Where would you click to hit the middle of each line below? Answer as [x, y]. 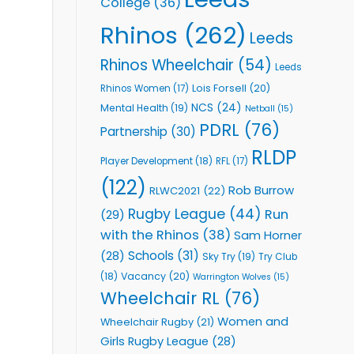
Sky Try [219, 256]
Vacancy [143, 276]
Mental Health [134, 107]
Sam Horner [268, 235]
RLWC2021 [175, 190]
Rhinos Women [136, 88]
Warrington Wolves [232, 277]
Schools [151, 255]
